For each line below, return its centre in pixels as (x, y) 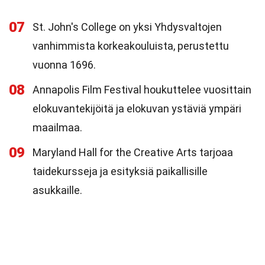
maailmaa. (57, 127)
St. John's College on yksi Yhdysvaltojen (127, 27)
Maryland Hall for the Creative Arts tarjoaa (133, 152)
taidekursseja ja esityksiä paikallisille (120, 171)
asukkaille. (57, 190)
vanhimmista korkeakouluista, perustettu (131, 46)
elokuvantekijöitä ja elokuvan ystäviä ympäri (137, 109)
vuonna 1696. (64, 65)
